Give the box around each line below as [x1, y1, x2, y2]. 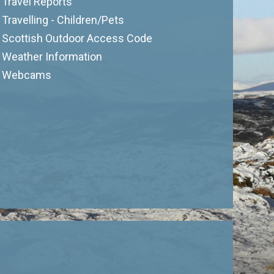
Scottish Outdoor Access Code [1, 32, 152, 45]
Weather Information [1, 50, 102, 63]
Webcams [1, 68, 51, 81]
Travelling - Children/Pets [1, 13, 124, 26]
